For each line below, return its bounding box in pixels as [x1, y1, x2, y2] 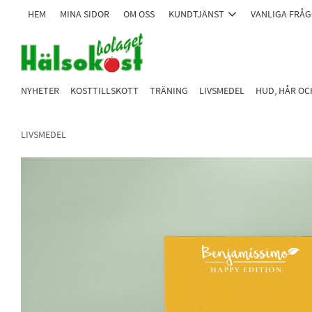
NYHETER [21, 84, 59, 97]
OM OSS [123, 8, 155, 21]
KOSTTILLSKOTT [70, 84, 139, 97]
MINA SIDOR [60, 8, 109, 21]
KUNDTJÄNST [169, 8, 224, 21]
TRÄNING [150, 84, 188, 97]
